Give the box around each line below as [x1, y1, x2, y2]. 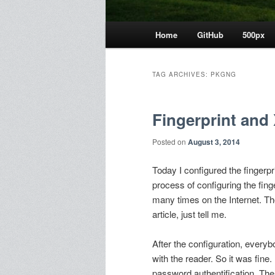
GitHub [196, 29, 223, 41]
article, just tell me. [152, 207, 227, 220]
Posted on [152, 136, 188, 147]
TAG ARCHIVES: [152, 70, 211, 79]
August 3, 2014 [188, 136, 240, 148]
